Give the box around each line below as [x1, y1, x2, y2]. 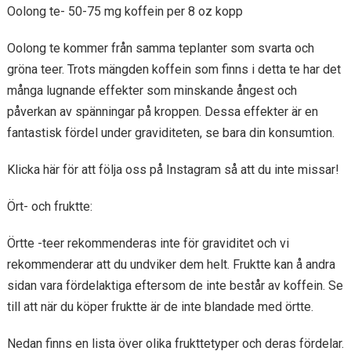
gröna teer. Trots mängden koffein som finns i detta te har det [6, 62, 341, 77]
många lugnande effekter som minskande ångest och [6, 83, 297, 98]
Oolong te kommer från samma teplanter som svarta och [6, 41, 314, 56]
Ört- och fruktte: [6, 199, 92, 214]
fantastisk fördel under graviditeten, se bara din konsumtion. [6, 125, 335, 140]
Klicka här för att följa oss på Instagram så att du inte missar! [6, 162, 339, 177]
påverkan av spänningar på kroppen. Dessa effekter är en [6, 104, 318, 119]
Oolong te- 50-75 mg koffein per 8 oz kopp [6, 4, 243, 19]
